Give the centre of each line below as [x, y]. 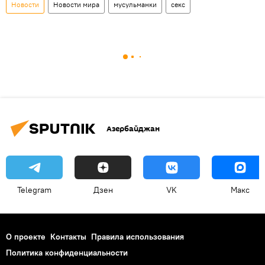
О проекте [26, 237]
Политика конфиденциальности [67, 253]
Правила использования [138, 237]
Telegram [34, 190]
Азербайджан [133, 128]
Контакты [68, 237]
